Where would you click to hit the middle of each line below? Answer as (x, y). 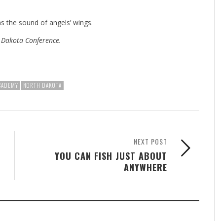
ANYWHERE (146, 167)
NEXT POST (150, 141)
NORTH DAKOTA (42, 85)
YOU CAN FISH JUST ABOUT (111, 155)
